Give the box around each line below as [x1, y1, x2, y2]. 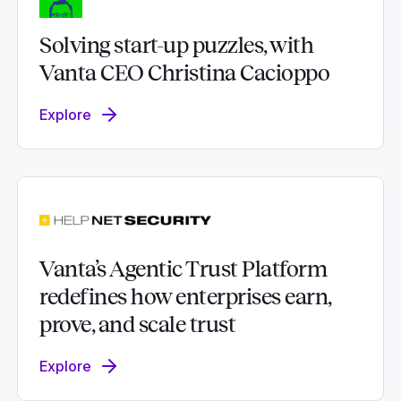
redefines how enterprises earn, [39, 286, 331, 309]
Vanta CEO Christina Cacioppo [39, 62, 329, 85]
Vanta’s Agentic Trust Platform [39, 258, 327, 281]
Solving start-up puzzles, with [39, 34, 313, 57]
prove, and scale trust [39, 313, 235, 337]
